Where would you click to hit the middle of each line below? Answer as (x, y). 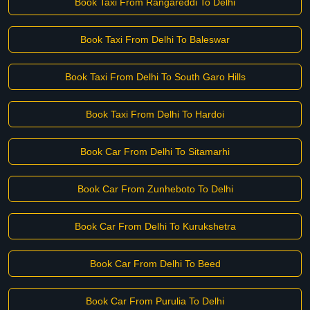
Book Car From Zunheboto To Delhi (155, 189)
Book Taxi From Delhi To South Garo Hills (155, 77)
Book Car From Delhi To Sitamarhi (155, 152)
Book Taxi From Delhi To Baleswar (155, 39)
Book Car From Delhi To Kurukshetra (155, 226)
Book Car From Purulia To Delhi (155, 301)
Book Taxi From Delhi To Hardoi (155, 114)
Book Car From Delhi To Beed (155, 264)
